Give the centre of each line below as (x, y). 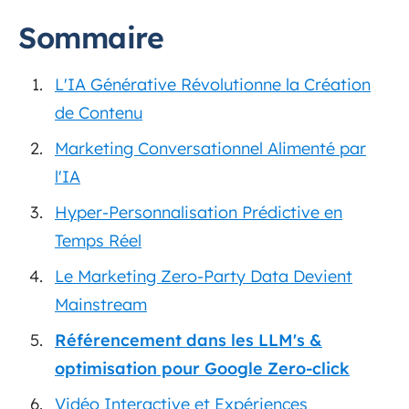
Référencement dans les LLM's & (189, 341)
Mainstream (101, 305)
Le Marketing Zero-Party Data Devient (204, 277)
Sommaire (91, 38)
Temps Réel (98, 241)
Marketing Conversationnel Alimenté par (210, 149)
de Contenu (99, 113)
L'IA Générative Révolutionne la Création (213, 85)
